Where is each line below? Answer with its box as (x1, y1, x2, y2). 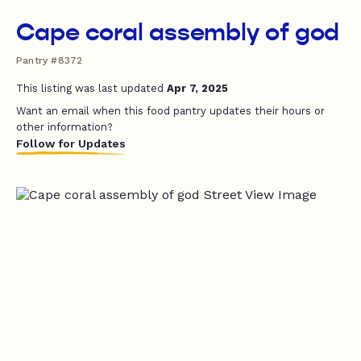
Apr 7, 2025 (167, 82, 228, 94)
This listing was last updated (16, 82, 167, 94)
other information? (16, 121, 113, 133)
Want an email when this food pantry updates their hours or (16, 105, 325, 117)
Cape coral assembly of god (16, 18, 340, 47)
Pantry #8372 (16, 55, 83, 66)
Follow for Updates (16, 137, 126, 150)
